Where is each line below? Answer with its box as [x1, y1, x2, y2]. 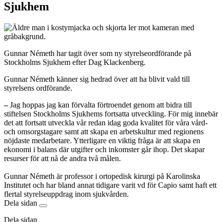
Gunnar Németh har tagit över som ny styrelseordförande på [4, 49, 191, 58]
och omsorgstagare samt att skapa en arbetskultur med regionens [4, 127, 204, 136]
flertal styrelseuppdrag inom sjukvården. [4, 190, 131, 199]
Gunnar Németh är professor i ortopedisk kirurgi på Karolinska [4, 172, 200, 181]
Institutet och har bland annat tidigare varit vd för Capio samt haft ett [4, 181, 217, 190]
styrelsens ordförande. [4, 84, 74, 93]
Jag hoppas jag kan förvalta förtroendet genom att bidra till [10, 101, 192, 110]
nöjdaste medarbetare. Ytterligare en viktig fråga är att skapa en [4, 136, 200, 145]
